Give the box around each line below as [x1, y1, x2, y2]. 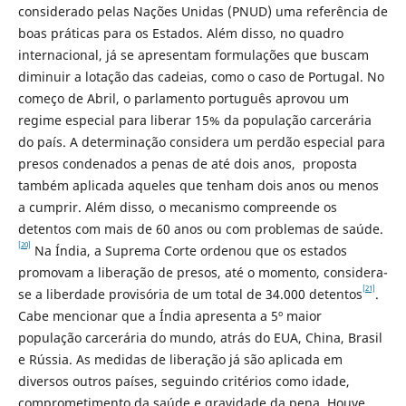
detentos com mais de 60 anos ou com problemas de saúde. [17, 220, 383, 238]
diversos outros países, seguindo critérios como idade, [17, 372, 350, 391]
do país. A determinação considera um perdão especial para [17, 133, 385, 151]
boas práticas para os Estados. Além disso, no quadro [17, 24, 343, 43]
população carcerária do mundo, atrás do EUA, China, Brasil [17, 329, 382, 347]
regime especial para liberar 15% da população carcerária [17, 111, 372, 130]
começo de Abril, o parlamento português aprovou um [17, 90, 349, 108]
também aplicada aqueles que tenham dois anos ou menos [17, 177, 379, 195]
